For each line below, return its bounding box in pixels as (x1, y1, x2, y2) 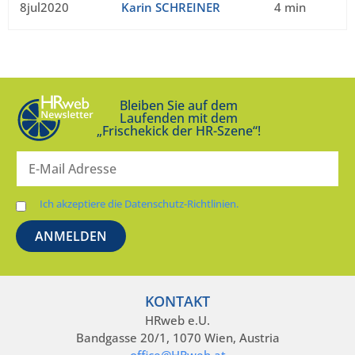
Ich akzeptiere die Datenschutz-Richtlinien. (40, 197, 239, 212)
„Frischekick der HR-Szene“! (96, 122, 261, 140)
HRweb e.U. (145, 312, 210, 329)
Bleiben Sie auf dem (119, 97, 238, 115)
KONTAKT (145, 292, 210, 311)
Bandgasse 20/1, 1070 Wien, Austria (75, 330, 280, 346)
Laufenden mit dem (119, 109, 238, 128)
